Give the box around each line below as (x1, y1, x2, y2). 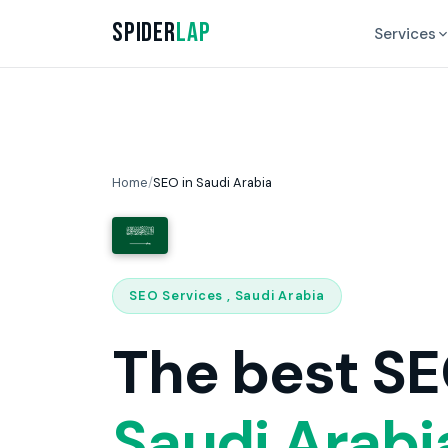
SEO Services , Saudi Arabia (129, 287, 325, 305)
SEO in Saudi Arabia (153, 174, 272, 191)
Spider (112, 17, 176, 49)
